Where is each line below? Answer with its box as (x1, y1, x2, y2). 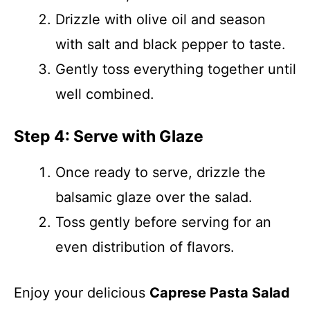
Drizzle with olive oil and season (55, 11, 266, 28)
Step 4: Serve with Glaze (14, 127, 203, 146)
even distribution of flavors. (55, 239, 235, 255)
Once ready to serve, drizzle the (55, 164, 266, 181)
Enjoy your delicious (14, 284, 149, 301)
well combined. (55, 86, 154, 102)
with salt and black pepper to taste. (55, 36, 286, 53)
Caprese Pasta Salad (149, 284, 290, 301)
